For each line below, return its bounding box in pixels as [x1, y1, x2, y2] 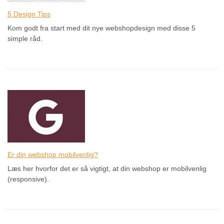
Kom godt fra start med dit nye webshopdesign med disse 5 [7, 23, 195, 32]
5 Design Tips [7, 9, 50, 18]
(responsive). [7, 174, 49, 183]
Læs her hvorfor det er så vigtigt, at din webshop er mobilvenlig [7, 164, 206, 172]
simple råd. [7, 34, 42, 42]
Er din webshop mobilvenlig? [7, 150, 98, 158]
